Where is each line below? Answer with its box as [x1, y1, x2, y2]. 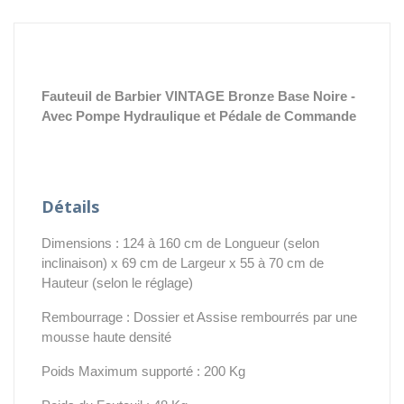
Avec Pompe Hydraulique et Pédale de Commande [41, 107, 356, 124]
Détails [41, 195, 99, 217]
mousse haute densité [41, 328, 171, 344]
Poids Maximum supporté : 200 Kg [41, 363, 245, 379]
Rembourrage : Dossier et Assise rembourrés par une [41, 308, 357, 325]
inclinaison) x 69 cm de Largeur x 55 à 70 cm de [41, 254, 324, 271]
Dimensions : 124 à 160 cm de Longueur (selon [41, 234, 319, 251]
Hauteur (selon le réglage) [41, 274, 193, 290]
